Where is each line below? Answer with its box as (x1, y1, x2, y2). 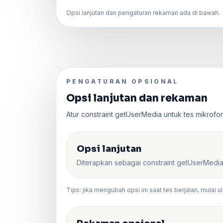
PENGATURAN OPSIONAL (66, 77, 179, 85)
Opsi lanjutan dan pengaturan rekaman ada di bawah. (66, 8, 220, 16)
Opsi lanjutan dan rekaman (66, 92, 208, 105)
